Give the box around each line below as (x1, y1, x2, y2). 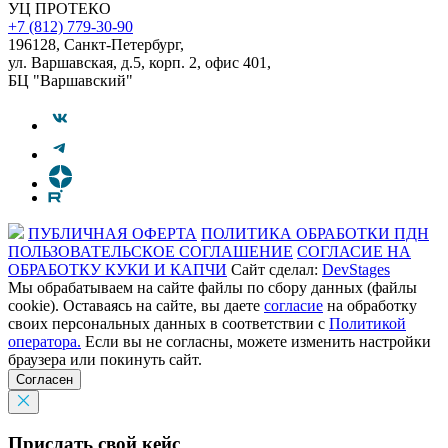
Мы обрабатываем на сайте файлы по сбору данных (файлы (8, 278, 417, 296)
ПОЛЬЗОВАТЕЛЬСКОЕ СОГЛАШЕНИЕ (8, 242, 293, 260)
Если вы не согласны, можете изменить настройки (81, 332, 431, 350)
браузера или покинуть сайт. (8, 350, 202, 368)
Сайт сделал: (231, 260, 322, 278)
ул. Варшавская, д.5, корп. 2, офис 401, (8, 53, 271, 71)
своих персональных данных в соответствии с (8, 314, 329, 332)
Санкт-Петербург (64, 35, 180, 53)
